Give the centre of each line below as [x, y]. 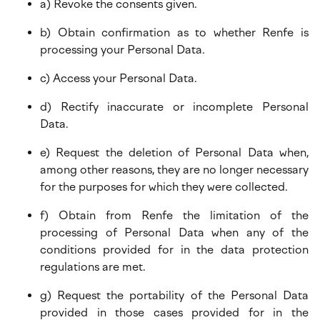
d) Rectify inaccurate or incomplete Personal [174, 107]
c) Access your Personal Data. [119, 78]
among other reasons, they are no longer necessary [174, 170]
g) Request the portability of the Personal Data [174, 295]
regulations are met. [93, 267]
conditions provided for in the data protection [174, 250]
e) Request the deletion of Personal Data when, [174, 152]
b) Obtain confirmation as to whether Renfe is [174, 32]
